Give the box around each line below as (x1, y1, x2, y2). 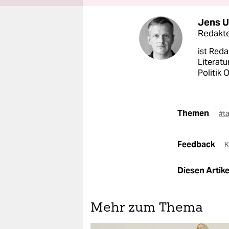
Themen (177, 108, 209, 119)
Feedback (177, 139, 217, 150)
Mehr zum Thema (90, 202, 203, 215)
